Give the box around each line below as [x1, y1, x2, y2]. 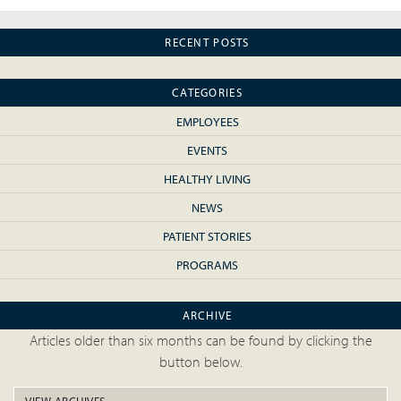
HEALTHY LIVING [164, 170, 251, 187]
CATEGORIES [172, 85, 243, 99]
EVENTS [187, 141, 227, 158]
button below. [158, 353, 243, 371]
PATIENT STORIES [163, 227, 252, 244]
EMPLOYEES [175, 113, 239, 130]
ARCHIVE [182, 308, 233, 322]
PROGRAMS [176, 256, 238, 273]
